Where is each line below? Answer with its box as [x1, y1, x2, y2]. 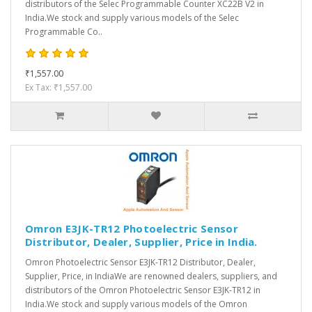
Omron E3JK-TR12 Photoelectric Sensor [25, 221, 238, 236]
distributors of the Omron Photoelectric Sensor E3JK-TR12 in [25, 284, 260, 297]
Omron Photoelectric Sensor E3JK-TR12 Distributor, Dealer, [25, 256, 256, 269]
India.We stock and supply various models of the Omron [25, 298, 247, 311]
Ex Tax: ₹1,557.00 [25, 81, 92, 94]
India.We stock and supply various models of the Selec [25, 12, 239, 24]
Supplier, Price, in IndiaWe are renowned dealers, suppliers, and [25, 270, 277, 283]
